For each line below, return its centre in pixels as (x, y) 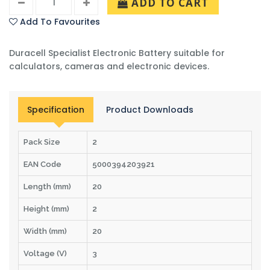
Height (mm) (46, 209)
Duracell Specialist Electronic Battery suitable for (117, 53)
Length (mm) (47, 186)
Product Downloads (150, 109)
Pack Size (42, 142)
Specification (56, 109)
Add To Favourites (60, 21)
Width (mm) (45, 231)
